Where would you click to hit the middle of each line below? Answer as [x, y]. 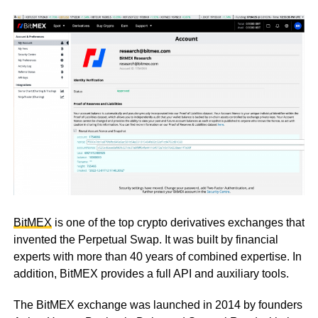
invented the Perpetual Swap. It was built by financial [146, 240]
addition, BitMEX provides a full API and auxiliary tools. [151, 274]
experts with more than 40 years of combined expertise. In [157, 257]
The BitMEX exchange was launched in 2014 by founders [158, 305]
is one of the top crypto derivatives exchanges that [178, 223]
